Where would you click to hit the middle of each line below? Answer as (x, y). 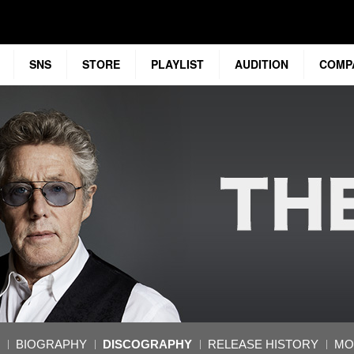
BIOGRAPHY (51, 345)
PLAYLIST (177, 64)
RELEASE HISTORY (263, 345)
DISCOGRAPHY (147, 345)
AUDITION (262, 64)
